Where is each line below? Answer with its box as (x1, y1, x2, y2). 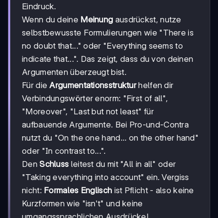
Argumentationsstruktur (49, 80, 137, 91)
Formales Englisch (44, 185, 112, 196)
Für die (22, 80, 50, 91)
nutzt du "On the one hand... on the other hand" (22, 133, 199, 143)
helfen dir (136, 80, 174, 91)
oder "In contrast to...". (22, 146, 106, 156)
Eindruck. (22, 1, 56, 12)
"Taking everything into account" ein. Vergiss (22, 172, 189, 182)
